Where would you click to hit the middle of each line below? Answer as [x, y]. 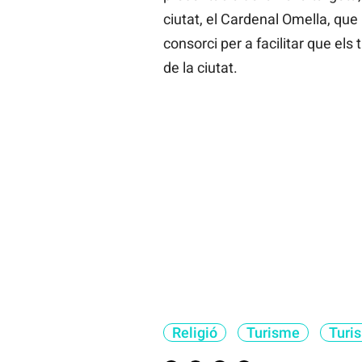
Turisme [273, 332]
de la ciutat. [200, 67]
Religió [194, 332]
